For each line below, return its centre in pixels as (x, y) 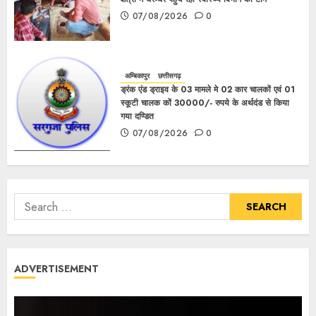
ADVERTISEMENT (56, 269)
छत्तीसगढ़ (169, 75)
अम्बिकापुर (137, 75)
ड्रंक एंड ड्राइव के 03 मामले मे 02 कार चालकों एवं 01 (208, 89)
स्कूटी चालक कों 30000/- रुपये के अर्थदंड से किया (205, 103)
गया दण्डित (137, 116)
